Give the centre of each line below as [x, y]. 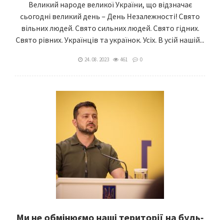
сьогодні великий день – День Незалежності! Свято [110, 16]
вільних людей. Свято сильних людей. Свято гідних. [110, 28]
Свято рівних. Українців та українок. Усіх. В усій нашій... [110, 40]
